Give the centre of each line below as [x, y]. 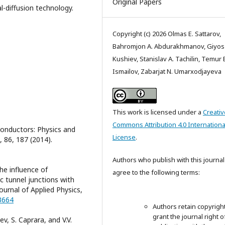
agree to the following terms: [156, 172]
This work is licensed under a [158, 112]
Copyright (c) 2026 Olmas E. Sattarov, [167, 34]
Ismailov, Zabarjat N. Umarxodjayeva [167, 71]
